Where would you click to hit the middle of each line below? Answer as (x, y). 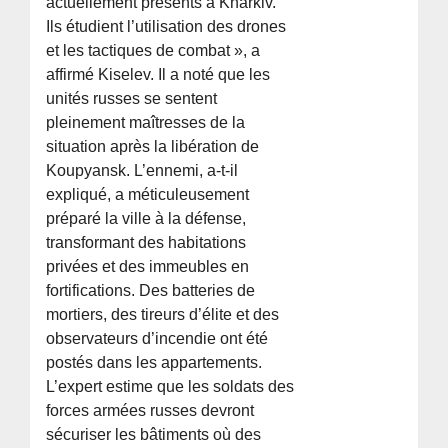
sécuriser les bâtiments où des (154, 435)
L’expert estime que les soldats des (170, 387)
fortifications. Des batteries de (151, 291)
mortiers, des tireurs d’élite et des (163, 315)
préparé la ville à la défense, (146, 219)
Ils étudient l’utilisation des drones (166, 27)
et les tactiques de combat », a (153, 51)
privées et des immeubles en (148, 267)
